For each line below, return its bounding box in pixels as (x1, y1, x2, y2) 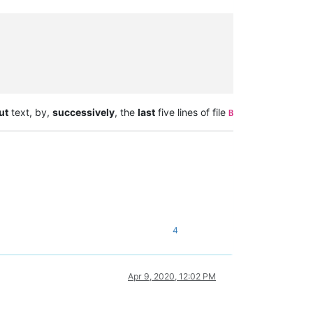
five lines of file (155, 105, 228, 118)
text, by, (8, 105, 52, 118)
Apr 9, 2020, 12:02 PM (128, 270, 216, 282)
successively (52, 105, 115, 118)
